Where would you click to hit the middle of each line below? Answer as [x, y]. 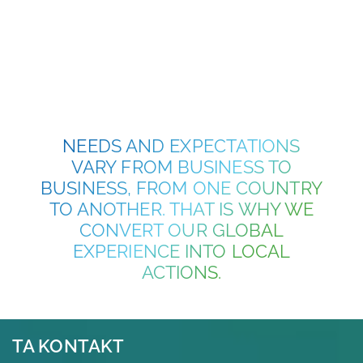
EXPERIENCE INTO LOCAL [181, 251]
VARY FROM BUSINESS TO [181, 167]
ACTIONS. [181, 272]
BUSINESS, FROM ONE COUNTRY [181, 188]
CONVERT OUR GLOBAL [181, 230]
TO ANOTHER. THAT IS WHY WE [181, 209]
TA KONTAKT [68, 346]
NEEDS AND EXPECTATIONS [181, 146]
